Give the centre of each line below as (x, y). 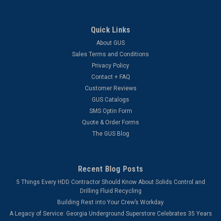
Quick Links (110, 30)
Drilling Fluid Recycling (110, 191)
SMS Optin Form (110, 111)
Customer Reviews (110, 88)
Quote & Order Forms (110, 122)
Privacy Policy (110, 65)
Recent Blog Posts (110, 169)
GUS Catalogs (110, 99)
